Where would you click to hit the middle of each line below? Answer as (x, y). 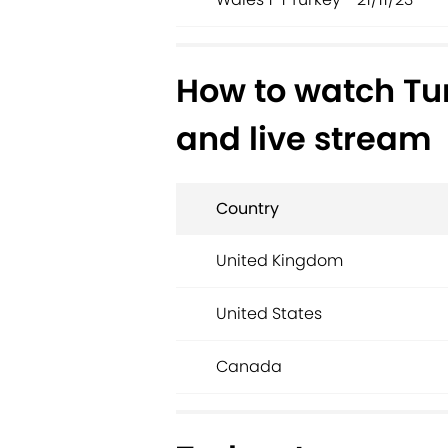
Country (247, 209)
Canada (249, 367)
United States (269, 314)
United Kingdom (279, 261)
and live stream (304, 139)
